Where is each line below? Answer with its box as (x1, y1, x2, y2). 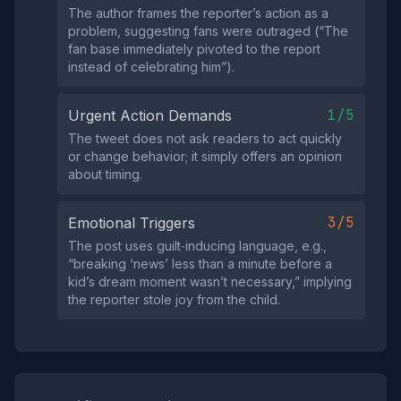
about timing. (68, 166, 142, 182)
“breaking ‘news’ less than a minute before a (68, 256, 332, 271)
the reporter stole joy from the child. (68, 292, 280, 307)
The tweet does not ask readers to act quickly (68, 131, 342, 146)
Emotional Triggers (68, 214, 195, 232)
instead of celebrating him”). (68, 59, 235, 74)
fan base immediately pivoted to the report (68, 41, 320, 56)
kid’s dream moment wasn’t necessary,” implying (68, 274, 352, 289)
